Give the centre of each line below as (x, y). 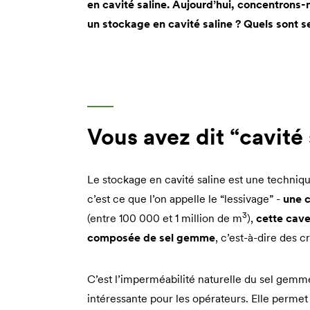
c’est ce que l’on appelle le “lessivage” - (185, 198)
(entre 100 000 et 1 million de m (165, 218)
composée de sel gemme (151, 237)
